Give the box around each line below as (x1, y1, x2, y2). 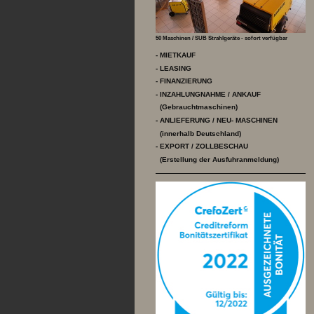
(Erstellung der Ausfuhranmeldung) (156, 155, 281, 163)
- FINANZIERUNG (156, 77, 212, 86)
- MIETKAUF (156, 51, 196, 60)
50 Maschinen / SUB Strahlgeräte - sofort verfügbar (156, 34, 287, 41)
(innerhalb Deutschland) (156, 129, 241, 137)
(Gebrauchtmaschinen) (156, 103, 238, 111)
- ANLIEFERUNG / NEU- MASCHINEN (156, 116, 278, 124)
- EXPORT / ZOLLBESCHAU (156, 142, 248, 151)
